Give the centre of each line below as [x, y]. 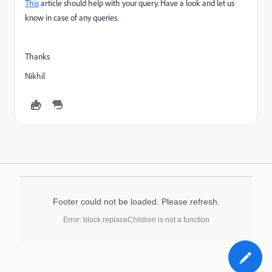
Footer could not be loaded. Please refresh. [136, 202]
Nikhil [35, 76]
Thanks [37, 56]
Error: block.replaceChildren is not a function [136, 220]
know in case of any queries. [72, 17]
